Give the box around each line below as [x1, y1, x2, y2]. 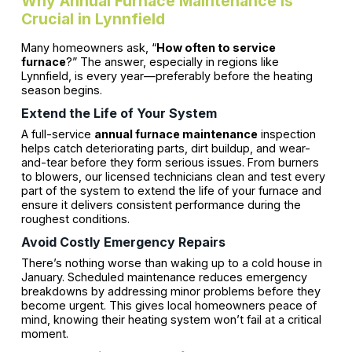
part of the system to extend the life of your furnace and [20, 183, 321, 197]
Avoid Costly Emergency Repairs [20, 233, 225, 250]
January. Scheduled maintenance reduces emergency [20, 269, 307, 284]
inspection [257, 126, 316, 141]
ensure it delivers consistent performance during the [20, 197, 301, 211]
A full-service [20, 126, 94, 141]
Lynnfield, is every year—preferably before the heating [20, 68, 313, 82]
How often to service [156, 40, 276, 54]
